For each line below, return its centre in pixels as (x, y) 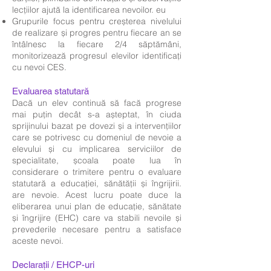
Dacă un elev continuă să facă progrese (97, 103)
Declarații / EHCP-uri (53, 265)
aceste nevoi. (38, 241)
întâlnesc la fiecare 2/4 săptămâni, (97, 44)
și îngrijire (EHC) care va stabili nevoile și (97, 218)
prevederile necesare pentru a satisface (97, 229)
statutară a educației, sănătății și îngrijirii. (97, 183)
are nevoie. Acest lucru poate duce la (97, 195)
